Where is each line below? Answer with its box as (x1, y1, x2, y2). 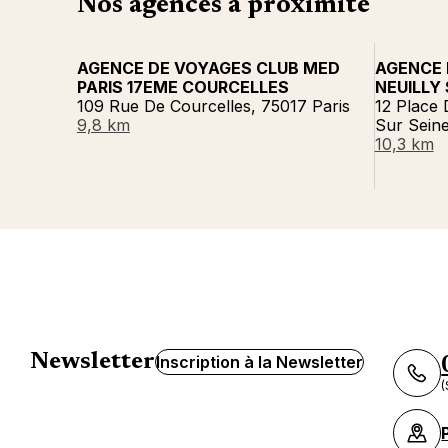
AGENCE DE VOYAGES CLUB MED (77, 58, 340, 78)
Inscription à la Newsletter (155, 352, 363, 372)
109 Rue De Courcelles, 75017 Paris (77, 96, 350, 116)
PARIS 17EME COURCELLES (77, 77, 289, 97)
